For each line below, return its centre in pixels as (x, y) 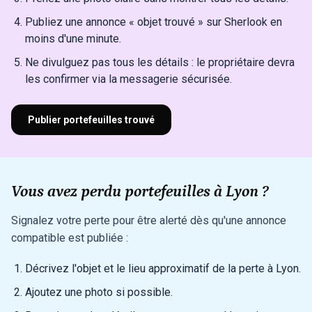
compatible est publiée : (70, 237)
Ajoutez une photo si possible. (99, 292)
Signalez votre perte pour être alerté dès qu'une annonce (149, 220)
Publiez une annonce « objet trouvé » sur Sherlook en (154, 22)
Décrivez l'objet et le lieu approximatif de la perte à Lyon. (163, 268)
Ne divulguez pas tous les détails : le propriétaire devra (160, 62)
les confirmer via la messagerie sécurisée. (128, 79)
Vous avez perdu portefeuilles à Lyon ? (140, 191)
